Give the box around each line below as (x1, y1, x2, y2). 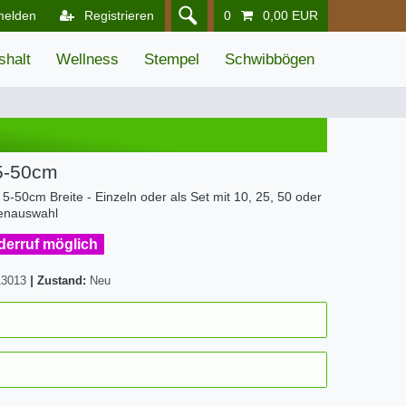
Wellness (56, 51, 119, 69)
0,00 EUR (262, 8, 318, 23)
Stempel (144, 51, 199, 69)
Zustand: (37, 274, 90, 287)
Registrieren (84, 8, 155, 23)
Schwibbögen (225, 51, 314, 69)
